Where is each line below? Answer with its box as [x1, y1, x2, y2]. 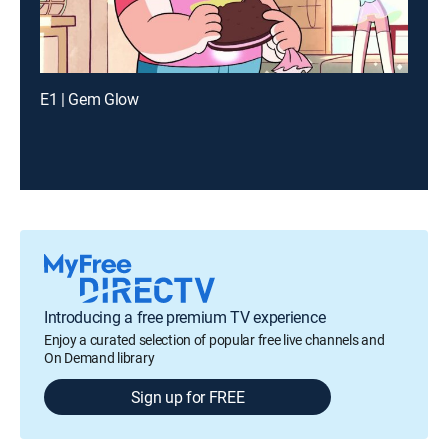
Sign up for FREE [130, 386, 245, 408]
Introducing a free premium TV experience [44, 306, 326, 328]
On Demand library [44, 348, 155, 367]
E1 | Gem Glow [40, 88, 139, 110]
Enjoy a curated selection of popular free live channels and [44, 330, 385, 349]
